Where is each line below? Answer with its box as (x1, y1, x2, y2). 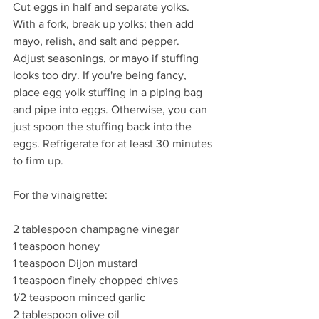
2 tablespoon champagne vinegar (13, 222, 179, 235)
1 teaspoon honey (13, 239, 100, 252)
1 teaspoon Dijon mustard (13, 256, 137, 269)
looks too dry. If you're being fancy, (13, 68, 189, 81)
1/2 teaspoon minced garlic (13, 291, 145, 303)
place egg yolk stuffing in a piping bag (13, 85, 205, 98)
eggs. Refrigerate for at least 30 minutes (13, 137, 215, 150)
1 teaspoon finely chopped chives (13, 273, 178, 286)
